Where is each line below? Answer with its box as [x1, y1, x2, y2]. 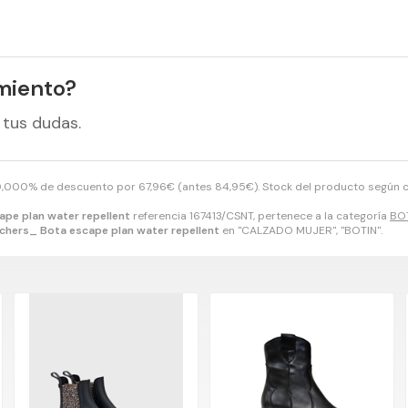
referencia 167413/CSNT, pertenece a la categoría [130, 209, 390, 224]
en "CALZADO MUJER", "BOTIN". [219, 223, 382, 239]
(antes [175, 179, 215, 195]
